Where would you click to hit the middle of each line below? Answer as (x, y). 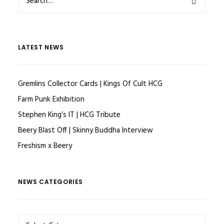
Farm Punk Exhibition (51, 99)
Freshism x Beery (45, 146)
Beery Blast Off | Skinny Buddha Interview (85, 130)
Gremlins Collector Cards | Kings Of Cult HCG (90, 84)
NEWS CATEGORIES (50, 182)
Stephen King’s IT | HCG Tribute (69, 115)
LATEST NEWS (41, 47)
